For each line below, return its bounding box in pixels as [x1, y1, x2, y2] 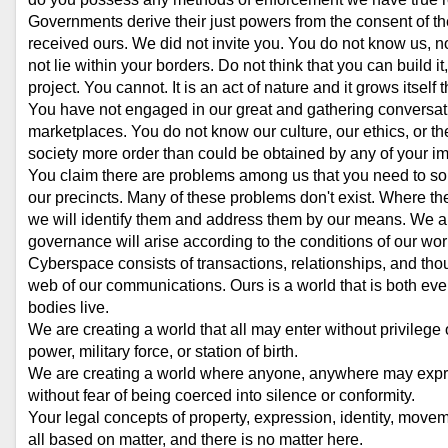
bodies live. [28, 299, 109, 316]
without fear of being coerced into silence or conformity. [28, 387, 415, 404]
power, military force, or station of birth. [28, 343, 298, 360]
